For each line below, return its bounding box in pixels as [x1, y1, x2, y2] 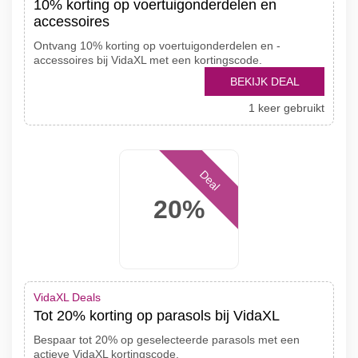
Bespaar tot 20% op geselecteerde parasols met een [34, 333, 300, 346]
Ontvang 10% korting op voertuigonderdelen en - [34, 39, 280, 52]
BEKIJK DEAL [229, 75, 300, 88]
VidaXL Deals [34, 291, 101, 304]
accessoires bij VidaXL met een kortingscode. [34, 54, 262, 66]
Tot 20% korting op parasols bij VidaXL [34, 308, 280, 324]
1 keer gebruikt [249, 101, 324, 114]
